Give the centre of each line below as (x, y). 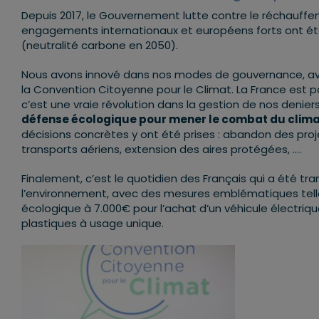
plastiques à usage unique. (93, 224)
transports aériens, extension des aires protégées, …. (161, 150)
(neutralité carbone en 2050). (100, 46)
